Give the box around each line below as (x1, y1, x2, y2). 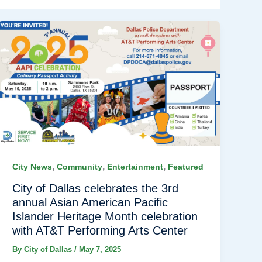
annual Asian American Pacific (12, 196, 168, 209)
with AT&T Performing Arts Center (12, 224, 188, 237)
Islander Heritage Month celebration (12, 210, 198, 223)
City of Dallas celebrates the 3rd (12, 182, 179, 195)
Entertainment (107, 162, 164, 172)
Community (57, 162, 103, 172)
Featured (168, 162, 204, 172)
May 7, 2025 (79, 245, 122, 254)
